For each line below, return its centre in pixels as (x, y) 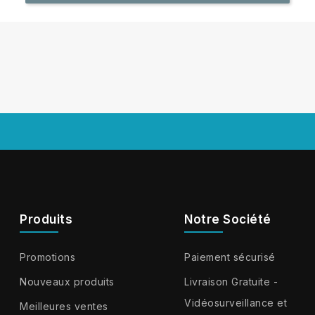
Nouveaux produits (67, 282)
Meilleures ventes (64, 307)
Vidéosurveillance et (236, 303)
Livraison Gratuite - (231, 282)
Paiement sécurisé (230, 257)
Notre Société (228, 220)
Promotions (48, 257)
